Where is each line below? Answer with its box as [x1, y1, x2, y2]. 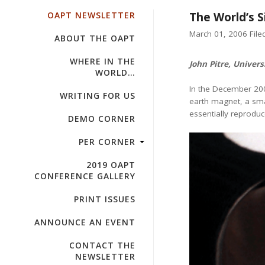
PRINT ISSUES [74, 193, 135, 205]
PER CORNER [79, 136, 135, 147]
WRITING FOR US [60, 90, 135, 101]
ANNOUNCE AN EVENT [34, 216, 135, 228]
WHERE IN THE [70, 56, 135, 67]
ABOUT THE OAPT [54, 33, 135, 44]
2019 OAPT [86, 159, 135, 170]
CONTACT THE [69, 240, 135, 251]
